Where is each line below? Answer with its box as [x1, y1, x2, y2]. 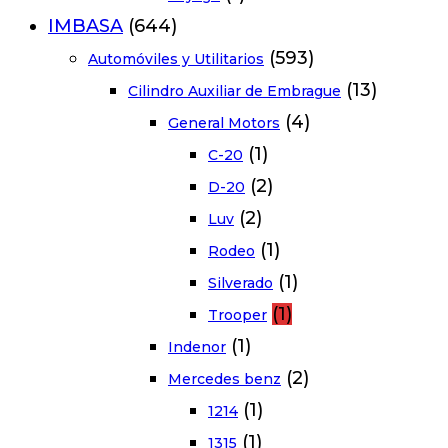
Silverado [208, 273, 273, 292]
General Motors [168, 113, 280, 132]
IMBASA [48, 14, 123, 37]
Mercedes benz [168, 369, 281, 388]
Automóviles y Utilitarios [88, 49, 264, 68]
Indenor [168, 337, 226, 356]
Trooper [208, 305, 267, 324]
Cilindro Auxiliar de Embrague [128, 81, 341, 100]
